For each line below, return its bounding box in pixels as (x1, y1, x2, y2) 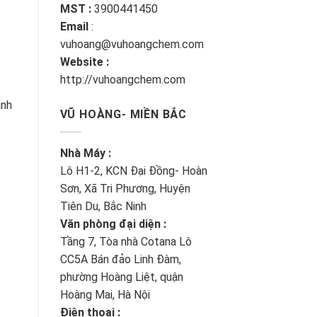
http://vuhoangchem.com (59, 73, 185, 87)
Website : (59, 55, 109, 69)
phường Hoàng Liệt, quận (59, 270, 183, 284)
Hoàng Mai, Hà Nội (59, 288, 150, 302)
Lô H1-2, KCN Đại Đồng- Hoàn (59, 164, 207, 178)
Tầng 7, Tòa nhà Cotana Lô (59, 235, 192, 249)
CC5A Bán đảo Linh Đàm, (59, 253, 181, 267)
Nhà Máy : (59, 146, 111, 161)
